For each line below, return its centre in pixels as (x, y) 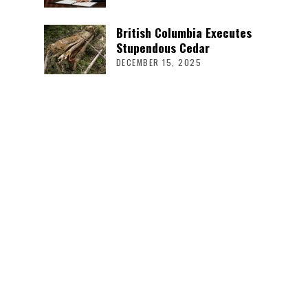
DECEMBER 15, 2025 (159, 62)
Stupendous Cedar (163, 47)
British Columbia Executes (184, 32)
